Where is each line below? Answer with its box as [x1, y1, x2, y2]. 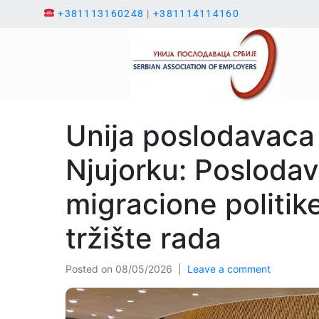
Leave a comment [187, 262, 271, 275]
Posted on [66, 262, 115, 275]
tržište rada [66, 220, 221, 256]
